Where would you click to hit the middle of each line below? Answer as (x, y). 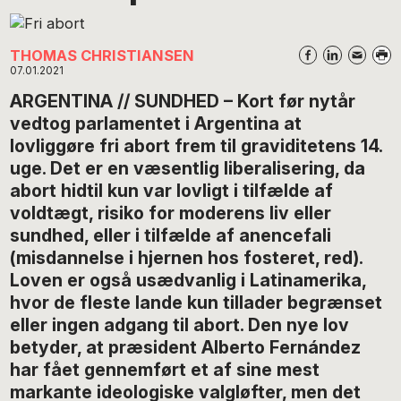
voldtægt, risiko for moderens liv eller (171, 213)
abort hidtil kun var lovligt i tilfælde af (172, 191)
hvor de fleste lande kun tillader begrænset (196, 303)
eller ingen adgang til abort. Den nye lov (180, 325)
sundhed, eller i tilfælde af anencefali (171, 236)
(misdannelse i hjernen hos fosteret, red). (187, 258)
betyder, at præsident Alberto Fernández (186, 348)
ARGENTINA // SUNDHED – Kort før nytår (183, 102)
